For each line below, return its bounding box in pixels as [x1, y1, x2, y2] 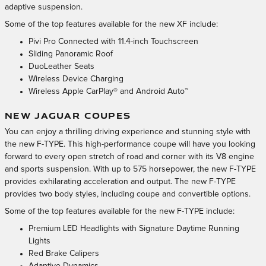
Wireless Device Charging [28, 74, 123, 83]
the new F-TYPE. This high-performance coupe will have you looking [5, 140, 255, 149]
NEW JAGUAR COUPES [5, 109, 131, 121]
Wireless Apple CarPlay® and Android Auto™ [28, 87, 188, 96]
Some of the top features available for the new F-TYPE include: [5, 207, 235, 216]
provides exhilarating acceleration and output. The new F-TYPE [5, 178, 236, 186]
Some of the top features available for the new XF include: [5, 20, 218, 28]
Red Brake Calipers [28, 249, 99, 258]
